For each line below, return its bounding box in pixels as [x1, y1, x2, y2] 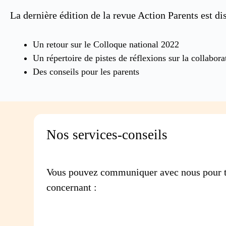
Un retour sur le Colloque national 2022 [32, 39, 179, 49]
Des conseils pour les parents [32, 66, 139, 77]
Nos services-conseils [46, 127, 168, 142]
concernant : [46, 181, 97, 193]
